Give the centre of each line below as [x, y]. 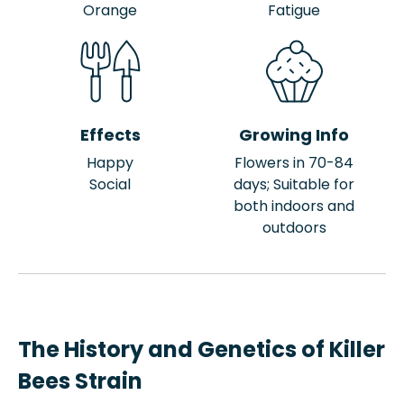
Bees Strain [80, 381]
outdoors [294, 228]
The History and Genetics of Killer [202, 349]
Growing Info [294, 135]
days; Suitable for [294, 184]
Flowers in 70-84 [294, 163]
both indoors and [294, 206]
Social [110, 184]
